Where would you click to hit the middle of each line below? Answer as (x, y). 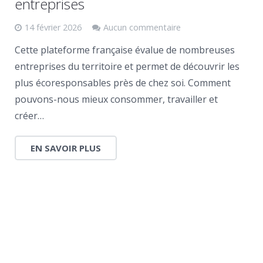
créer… (29, 116)
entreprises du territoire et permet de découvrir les (127, 66)
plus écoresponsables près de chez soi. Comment (123, 83)
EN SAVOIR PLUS (66, 148)
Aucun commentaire (142, 27)
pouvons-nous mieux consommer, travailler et (116, 99)
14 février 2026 (53, 27)
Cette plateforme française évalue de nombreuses (125, 50)
